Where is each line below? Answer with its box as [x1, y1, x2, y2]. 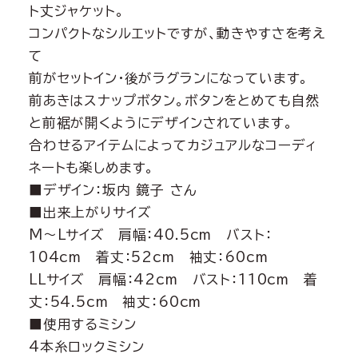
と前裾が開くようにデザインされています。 [28, 116, 293, 130]
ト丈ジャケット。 [28, 4, 125, 18]
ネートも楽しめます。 [28, 161, 155, 175]
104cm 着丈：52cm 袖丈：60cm [28, 250, 268, 265]
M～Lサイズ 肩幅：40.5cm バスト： [28, 228, 272, 242]
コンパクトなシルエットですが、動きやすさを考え [28, 26, 327, 41]
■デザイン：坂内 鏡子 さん [28, 183, 197, 197]
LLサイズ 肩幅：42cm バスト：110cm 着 [28, 272, 318, 287]
